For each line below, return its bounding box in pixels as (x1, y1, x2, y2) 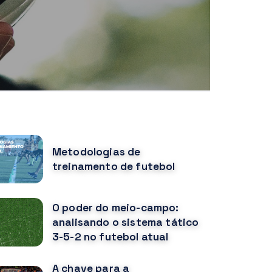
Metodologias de (52, 145, 141, 159)
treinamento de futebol (52, 160, 175, 174)
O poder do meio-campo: (52, 201, 179, 215)
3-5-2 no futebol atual (52, 230, 169, 244)
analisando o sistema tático (52, 216, 199, 229)
